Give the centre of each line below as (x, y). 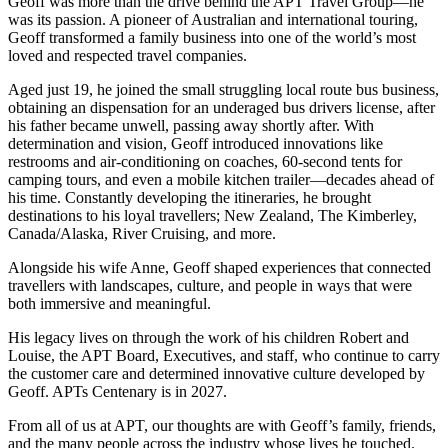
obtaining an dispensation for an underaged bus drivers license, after (221, 107)
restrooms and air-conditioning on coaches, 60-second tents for (205, 161)
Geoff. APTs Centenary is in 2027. (117, 391)
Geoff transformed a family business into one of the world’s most (212, 37)
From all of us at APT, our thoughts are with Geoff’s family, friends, (222, 425)
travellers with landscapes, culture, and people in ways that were (210, 285)
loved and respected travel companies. (127, 55)
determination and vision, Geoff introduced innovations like (195, 143)
